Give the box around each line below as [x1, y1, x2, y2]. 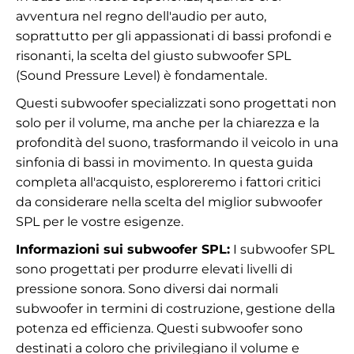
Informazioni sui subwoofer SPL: [16, 242, 230, 257]
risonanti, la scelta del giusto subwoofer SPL [16, 48, 291, 63]
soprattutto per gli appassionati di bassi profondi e [16, 28, 332, 43]
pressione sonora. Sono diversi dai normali [16, 281, 278, 296]
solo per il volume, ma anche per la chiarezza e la [16, 115, 319, 130]
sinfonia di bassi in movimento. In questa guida [16, 155, 313, 170]
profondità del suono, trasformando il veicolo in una [16, 135, 338, 150]
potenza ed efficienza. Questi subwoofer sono [16, 321, 303, 336]
